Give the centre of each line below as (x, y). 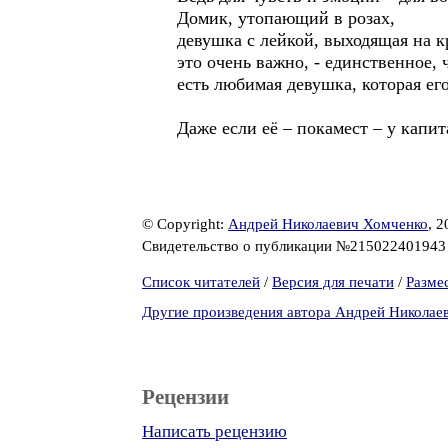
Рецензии (185, 397)
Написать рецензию (214, 431)
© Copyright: (185, 224)
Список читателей (201, 282)
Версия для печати (333, 282)
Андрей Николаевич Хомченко (328, 224)
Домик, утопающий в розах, (286, 18)
